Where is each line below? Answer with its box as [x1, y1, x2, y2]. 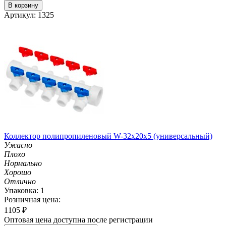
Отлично [4, 177, 36, 186]
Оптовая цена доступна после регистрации [4, 215, 153, 224]
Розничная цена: [4, 195, 61, 204]
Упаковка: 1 [4, 186, 44, 195]
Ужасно [4, 140, 32, 149]
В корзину [8, 1, 38, 9]
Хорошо [4, 167, 31, 177]
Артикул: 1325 [4, 10, 54, 19]
